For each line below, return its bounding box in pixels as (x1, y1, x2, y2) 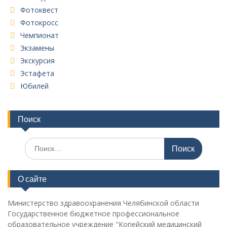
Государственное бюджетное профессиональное (8, 208, 179, 218)
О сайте (18, 173, 47, 184)
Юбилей (20, 81, 49, 91)
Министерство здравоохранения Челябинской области (8, 198, 199, 208)
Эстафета (20, 68, 54, 78)
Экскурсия (20, 55, 55, 65)
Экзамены (20, 43, 54, 53)
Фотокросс (20, 17, 58, 27)
